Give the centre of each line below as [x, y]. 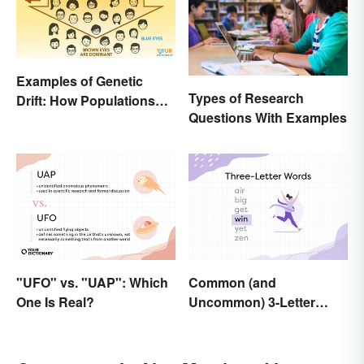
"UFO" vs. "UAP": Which [92, 282]
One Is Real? [55, 301]
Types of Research [246, 98]
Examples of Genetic [80, 81]
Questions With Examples [268, 118]
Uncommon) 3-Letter [252, 301]
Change [41, 120]
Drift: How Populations [86, 101]
